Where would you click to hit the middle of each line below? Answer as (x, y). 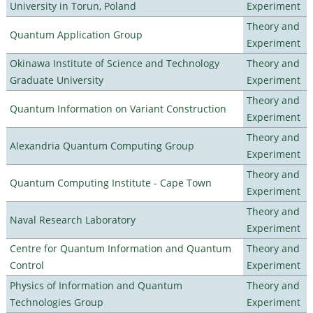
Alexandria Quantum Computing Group (102, 145)
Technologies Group (56, 302)
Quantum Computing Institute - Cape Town (110, 182)
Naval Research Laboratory (72, 219)
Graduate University (56, 80)
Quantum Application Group (76, 34)
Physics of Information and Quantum (96, 285)
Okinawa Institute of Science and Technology (114, 63)
